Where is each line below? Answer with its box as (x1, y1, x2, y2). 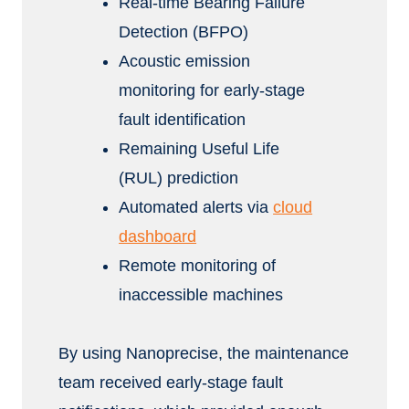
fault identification (119, 110, 246, 129)
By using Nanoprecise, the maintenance (58, 344, 349, 362)
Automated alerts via (119, 198, 274, 216)
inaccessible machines (119, 286, 284, 304)
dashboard (119, 227, 197, 246)
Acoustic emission (119, 52, 251, 70)
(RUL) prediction (119, 169, 239, 187)
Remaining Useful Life (119, 140, 280, 158)
